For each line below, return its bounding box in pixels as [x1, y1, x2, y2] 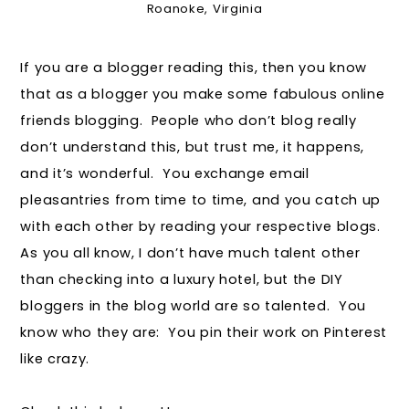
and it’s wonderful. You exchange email [20, 163, 309, 183]
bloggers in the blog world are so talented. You [20, 296, 367, 315]
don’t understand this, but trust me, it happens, [20, 137, 365, 156]
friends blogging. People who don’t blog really [20, 110, 357, 130]
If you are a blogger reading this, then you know [20, 58, 368, 77]
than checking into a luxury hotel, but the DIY [20, 269, 343, 288]
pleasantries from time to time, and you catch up [20, 190, 382, 209]
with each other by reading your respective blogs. [20, 216, 385, 236]
